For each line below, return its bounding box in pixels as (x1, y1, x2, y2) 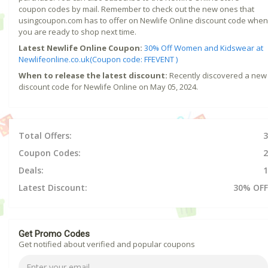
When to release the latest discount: (19, 70, 167, 81)
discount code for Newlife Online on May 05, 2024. (19, 81, 198, 93)
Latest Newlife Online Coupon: (19, 42, 142, 54)
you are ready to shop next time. (19, 26, 136, 38)
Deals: (19, 165, 44, 176)
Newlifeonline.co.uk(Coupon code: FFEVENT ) (19, 54, 178, 65)
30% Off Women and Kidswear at (144, 42, 263, 54)
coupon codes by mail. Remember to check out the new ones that (19, 4, 254, 15)
